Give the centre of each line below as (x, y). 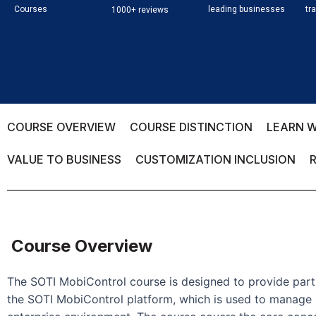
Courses (31, 9)
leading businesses (247, 9)
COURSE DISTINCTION (191, 127)
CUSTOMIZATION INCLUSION (215, 159)
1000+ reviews (140, 10)
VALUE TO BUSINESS (64, 159)
